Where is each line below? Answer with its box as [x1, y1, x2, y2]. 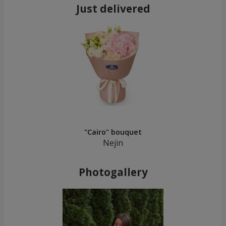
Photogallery [78, 165, 148, 180]
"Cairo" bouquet [84, 127, 142, 137]
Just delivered [76, 2, 150, 16]
